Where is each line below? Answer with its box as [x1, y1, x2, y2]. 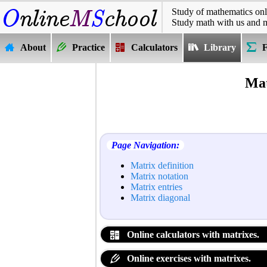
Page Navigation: [111, 139, 179, 150]
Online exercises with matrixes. [125, 253, 251, 264]
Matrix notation [131, 170, 188, 181]
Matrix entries [131, 181, 182, 192]
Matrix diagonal [131, 192, 190, 203]
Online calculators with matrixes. [125, 229, 259, 240]
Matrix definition [131, 160, 194, 170]
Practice [72, 42, 105, 52]
